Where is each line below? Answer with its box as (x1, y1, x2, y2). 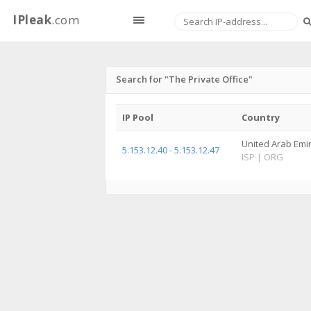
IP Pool (122, 111, 153, 124)
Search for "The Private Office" (116, 73, 253, 85)
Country (242, 111, 280, 124)
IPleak (12, 12, 51, 28)
